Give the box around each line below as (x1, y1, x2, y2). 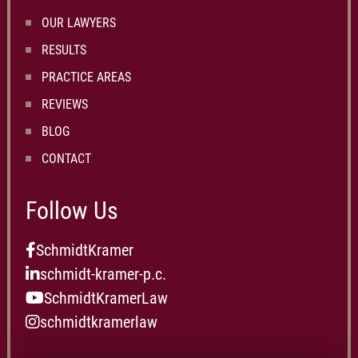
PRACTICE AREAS (42, 70, 131, 85)
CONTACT (42, 151, 91, 166)
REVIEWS (42, 97, 88, 112)
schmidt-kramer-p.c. (40, 265, 166, 284)
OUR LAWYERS (42, 15, 116, 30)
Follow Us (26, 197, 118, 225)
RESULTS (42, 42, 86, 58)
